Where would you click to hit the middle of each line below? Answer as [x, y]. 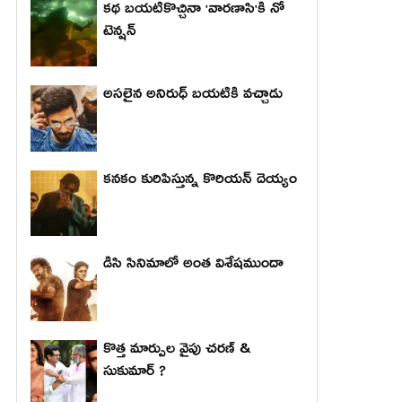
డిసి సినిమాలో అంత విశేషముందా [193, 267]
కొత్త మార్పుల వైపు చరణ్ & [177, 352]
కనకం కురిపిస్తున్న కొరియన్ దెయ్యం [200, 182]
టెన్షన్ [119, 34]
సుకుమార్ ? [134, 375]
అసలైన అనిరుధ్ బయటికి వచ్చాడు [192, 96]
